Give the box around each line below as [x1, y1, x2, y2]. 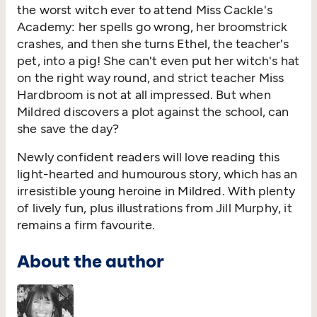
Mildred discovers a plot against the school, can [17, 104, 289, 120]
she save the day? [17, 121, 120, 137]
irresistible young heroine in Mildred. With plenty [17, 183, 295, 200]
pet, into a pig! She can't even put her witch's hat [17, 53, 300, 69]
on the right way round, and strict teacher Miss [17, 70, 284, 86]
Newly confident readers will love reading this [17, 149, 280, 166]
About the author [17, 251, 164, 272]
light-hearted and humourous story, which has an [17, 166, 298, 183]
